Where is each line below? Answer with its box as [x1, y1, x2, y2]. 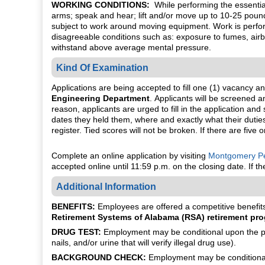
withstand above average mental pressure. [51, 42, 211, 52]
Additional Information [56, 180, 157, 192]
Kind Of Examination [56, 62, 149, 73]
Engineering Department [51, 93, 150, 103]
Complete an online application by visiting [51, 150, 208, 160]
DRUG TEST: [51, 227, 101, 237]
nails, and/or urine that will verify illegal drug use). [51, 237, 236, 247]
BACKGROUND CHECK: [51, 252, 146, 262]
